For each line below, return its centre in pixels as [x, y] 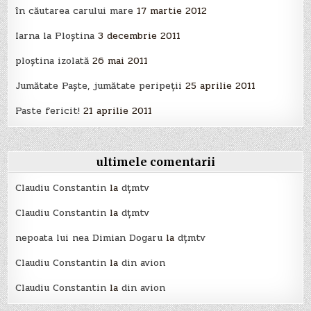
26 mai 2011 [120, 61]
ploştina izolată [52, 61]
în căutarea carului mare [75, 11]
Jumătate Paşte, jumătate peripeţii [99, 86]
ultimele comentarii [155, 162]
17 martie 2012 [172, 11]
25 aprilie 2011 [221, 86]
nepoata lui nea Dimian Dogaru [89, 238]
